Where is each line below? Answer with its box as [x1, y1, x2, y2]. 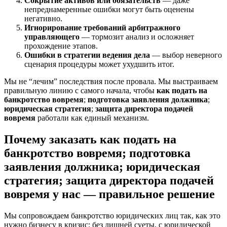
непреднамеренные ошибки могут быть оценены [24, 5, 194, 14]
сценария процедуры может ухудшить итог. [24, 60, 174, 69]
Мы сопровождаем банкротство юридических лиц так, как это [4, 211, 220, 220]
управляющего [24, 32, 80, 42]
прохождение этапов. [24, 42, 98, 51]
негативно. [24, 14, 62, 23]
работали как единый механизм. [35, 113, 149, 123]
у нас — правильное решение [50, 187, 215, 201]
